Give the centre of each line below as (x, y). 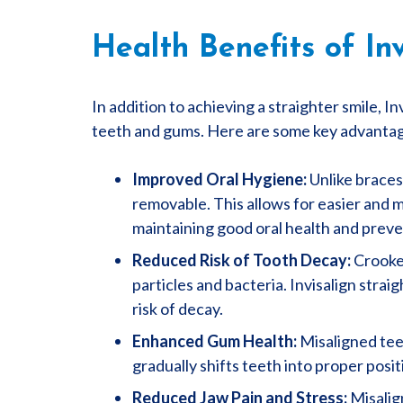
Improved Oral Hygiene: (219, 179)
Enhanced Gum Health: (215, 341)
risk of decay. (178, 309)
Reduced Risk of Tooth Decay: (242, 260)
